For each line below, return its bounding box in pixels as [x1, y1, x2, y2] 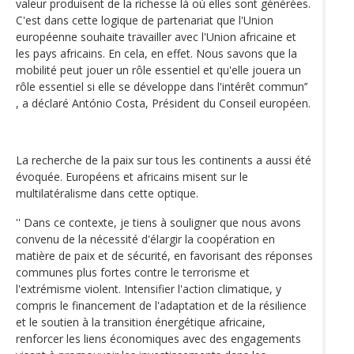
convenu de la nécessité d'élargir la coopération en [16, 231, 275, 247]
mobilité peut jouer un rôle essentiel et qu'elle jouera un [16, 62, 301, 77]
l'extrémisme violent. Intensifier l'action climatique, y [16, 281, 281, 296]
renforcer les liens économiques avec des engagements [16, 330, 301, 346]
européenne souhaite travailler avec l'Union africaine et [16, 28, 296, 44]
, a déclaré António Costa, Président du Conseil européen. [16, 95, 311, 111]
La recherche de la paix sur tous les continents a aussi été [16, 152, 311, 168]
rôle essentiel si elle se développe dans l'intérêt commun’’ [16, 78, 307, 94]
